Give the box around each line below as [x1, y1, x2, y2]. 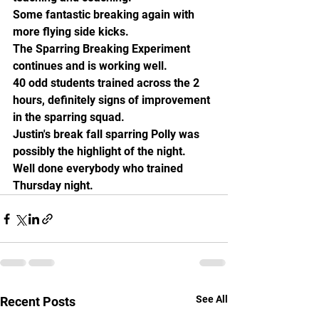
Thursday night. [13, 179, 93, 192]
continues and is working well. [13, 59, 167, 73]
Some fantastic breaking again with [13, 8, 197, 21]
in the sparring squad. [13, 110, 127, 124]
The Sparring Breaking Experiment [13, 42, 193, 56]
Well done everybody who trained [13, 162, 186, 175]
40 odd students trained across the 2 [13, 76, 202, 90]
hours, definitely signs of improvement [13, 93, 213, 107]
